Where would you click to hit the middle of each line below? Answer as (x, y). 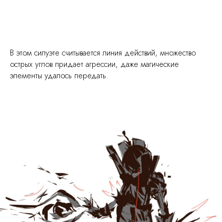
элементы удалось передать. (59, 76)
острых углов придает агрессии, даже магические (94, 64)
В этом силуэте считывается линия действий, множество (103, 53)
